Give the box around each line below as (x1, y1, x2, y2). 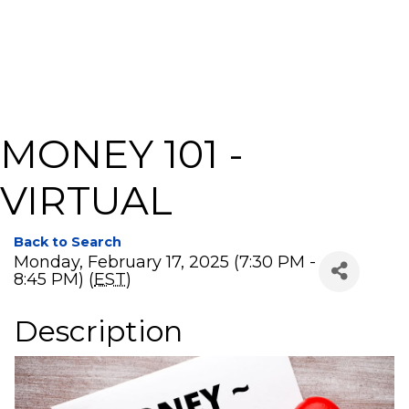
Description (14, 312, 183, 349)
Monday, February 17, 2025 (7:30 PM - (14, 252, 316, 273)
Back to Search (14, 233, 121, 250)
